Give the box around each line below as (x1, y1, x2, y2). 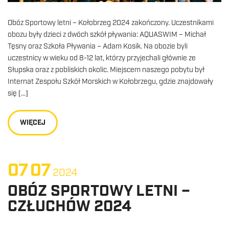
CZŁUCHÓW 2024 (8, 196, 131, 217)
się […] (8, 88, 28, 98)
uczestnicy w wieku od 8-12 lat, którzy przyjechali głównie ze (8, 53, 196, 63)
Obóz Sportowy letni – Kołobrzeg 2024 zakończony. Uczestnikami (8, 18, 214, 28)
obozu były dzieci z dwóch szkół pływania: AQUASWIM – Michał (8, 30, 206, 39)
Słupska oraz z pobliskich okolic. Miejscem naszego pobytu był (8, 65, 204, 75)
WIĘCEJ (20, 118, 45, 127)
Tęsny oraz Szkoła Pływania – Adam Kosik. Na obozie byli (8, 41, 188, 51)
